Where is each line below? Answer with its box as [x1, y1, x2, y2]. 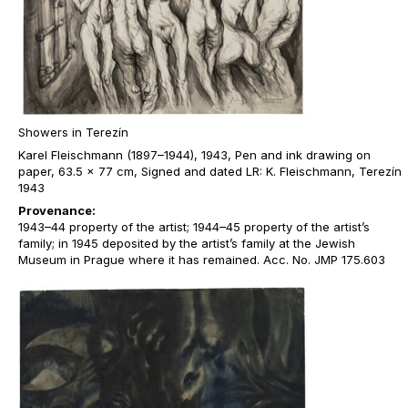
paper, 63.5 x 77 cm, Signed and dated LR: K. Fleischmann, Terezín [18, 164, 402, 178]
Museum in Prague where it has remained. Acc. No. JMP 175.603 [18, 252, 385, 267]
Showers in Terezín [18, 125, 128, 139]
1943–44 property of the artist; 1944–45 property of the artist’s [18, 219, 370, 234]
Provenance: [18, 203, 96, 218]
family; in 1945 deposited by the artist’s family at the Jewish [18, 236, 355, 250]
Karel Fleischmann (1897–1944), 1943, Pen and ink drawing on [18, 148, 371, 162]
